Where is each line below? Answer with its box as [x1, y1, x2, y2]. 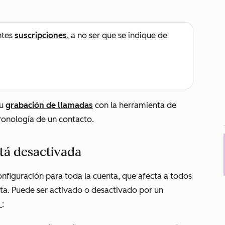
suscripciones [15, 31, 67, 40]
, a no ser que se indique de [67, 31, 167, 40]
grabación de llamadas [6, 100, 93, 110]
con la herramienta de [93, 100, 176, 110]
